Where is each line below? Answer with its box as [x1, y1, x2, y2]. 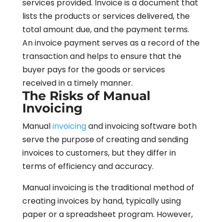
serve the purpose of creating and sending [22, 133, 188, 145]
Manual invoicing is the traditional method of [22, 181, 194, 193]
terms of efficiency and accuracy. [22, 160, 154, 172]
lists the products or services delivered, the [22, 10, 190, 22]
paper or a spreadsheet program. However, [22, 208, 193, 220]
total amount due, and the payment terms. [22, 23, 189, 35]
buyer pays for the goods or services [22, 63, 165, 75]
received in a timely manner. [22, 77, 133, 89]
